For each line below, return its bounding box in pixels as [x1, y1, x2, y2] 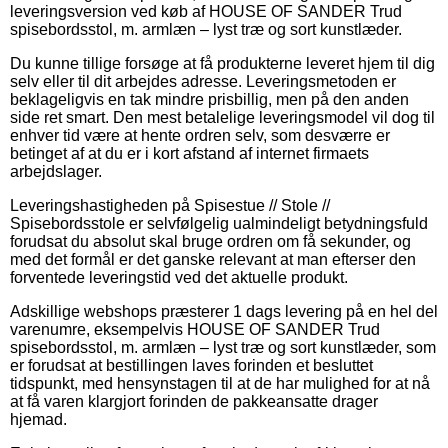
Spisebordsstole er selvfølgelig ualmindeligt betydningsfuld [10, 214, 428, 232]
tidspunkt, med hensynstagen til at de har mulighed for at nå [10, 374, 430, 392]
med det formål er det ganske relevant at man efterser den [10, 250, 416, 268]
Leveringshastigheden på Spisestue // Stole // [10, 196, 330, 214]
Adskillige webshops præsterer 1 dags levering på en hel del [10, 302, 438, 320]
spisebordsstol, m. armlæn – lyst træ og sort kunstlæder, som [10, 338, 436, 356]
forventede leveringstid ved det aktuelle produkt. [10, 268, 348, 286]
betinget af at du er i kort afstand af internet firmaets [10, 144, 369, 162]
